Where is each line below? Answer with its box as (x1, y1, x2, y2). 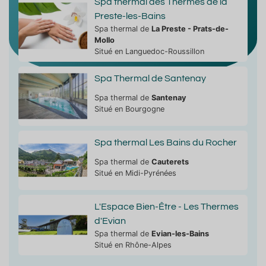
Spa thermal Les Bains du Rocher (94, 137, 237, 147)
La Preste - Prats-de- (151, 24, 229, 33)
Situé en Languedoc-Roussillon (94, 46, 204, 56)
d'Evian (94, 216, 126, 226)
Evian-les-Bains (151, 229, 209, 238)
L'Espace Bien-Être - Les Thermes (94, 201, 239, 211)
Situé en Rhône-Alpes (94, 240, 172, 249)
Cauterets (151, 157, 189, 166)
